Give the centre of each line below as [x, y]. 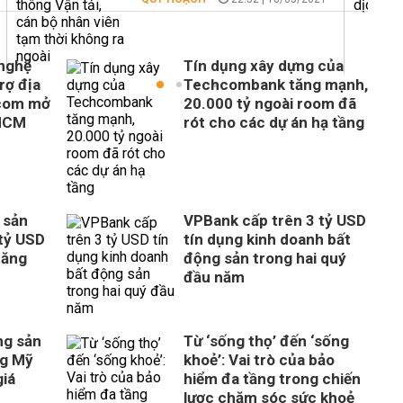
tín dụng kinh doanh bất [267, 239]
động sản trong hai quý [265, 258]
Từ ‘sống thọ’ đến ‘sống [266, 341]
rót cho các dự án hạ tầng [274, 122]
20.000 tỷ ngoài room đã [270, 103]
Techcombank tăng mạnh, [276, 85]
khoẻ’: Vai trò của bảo [259, 360]
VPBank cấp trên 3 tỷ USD [275, 220]
